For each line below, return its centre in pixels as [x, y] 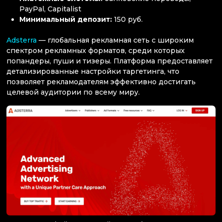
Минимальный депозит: [67, 20]
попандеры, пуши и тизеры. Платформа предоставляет [110, 61]
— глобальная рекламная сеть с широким [115, 40]
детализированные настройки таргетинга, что [93, 71]
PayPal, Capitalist [51, 9]
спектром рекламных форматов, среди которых [96, 50]
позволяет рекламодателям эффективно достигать [101, 82]
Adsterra [22, 40]
